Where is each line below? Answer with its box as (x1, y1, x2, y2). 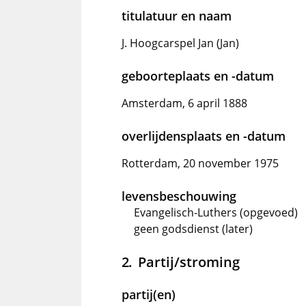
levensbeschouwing (122, 188, 236, 204)
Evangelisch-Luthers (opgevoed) (134, 205, 298, 220)
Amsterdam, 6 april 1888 (122, 96, 247, 111)
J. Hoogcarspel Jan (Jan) (122, 36, 239, 51)
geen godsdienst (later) (134, 221, 253, 236)
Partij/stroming (137, 252, 240, 271)
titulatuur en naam (122, 8, 232, 24)
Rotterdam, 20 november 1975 (122, 156, 279, 171)
